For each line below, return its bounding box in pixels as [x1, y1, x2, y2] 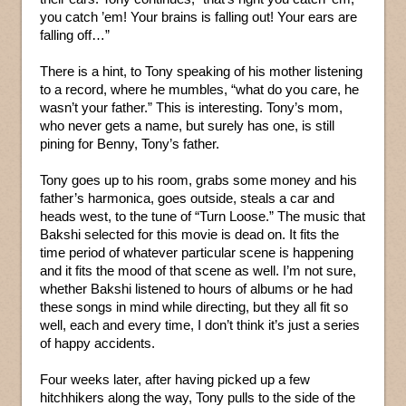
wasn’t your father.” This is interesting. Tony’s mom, [40, 100, 343, 116]
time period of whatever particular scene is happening [40, 245, 353, 261]
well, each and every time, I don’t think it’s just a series [40, 317, 360, 333]
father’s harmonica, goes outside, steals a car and [40, 190, 334, 207]
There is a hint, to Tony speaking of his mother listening [40, 63, 362, 80]
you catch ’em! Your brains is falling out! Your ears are [40, 9, 357, 25]
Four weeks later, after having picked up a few [40, 372, 310, 388]
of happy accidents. [40, 335, 155, 352]
